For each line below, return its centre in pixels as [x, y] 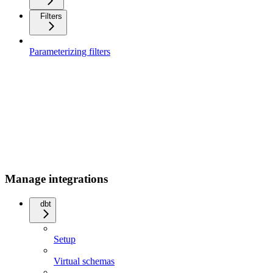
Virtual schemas [84, 261]
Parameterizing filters [70, 52]
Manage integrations [56, 179]
